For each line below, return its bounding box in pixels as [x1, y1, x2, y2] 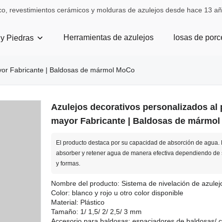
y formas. [55, 160, 80, 167]
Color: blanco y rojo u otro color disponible [51, 189, 183, 197]
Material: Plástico [51, 198, 105, 206]
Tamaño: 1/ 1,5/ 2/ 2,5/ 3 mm [51, 208, 142, 216]
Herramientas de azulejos [63, 33, 154, 42]
